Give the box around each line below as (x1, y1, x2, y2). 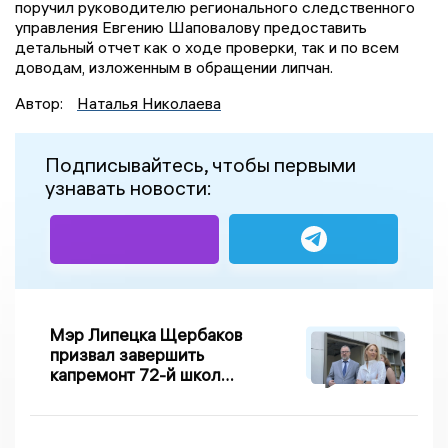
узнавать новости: (45, 175, 212, 201)
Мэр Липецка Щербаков (50, 324, 242, 346)
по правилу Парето (50, 384, 201, 406)
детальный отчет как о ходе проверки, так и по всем (15, 37, 399, 58)
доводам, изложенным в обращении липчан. (15, 57, 333, 78)
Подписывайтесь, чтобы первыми (45, 152, 356, 178)
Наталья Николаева (77, 93, 221, 114)
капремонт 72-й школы (50, 364, 232, 386)
